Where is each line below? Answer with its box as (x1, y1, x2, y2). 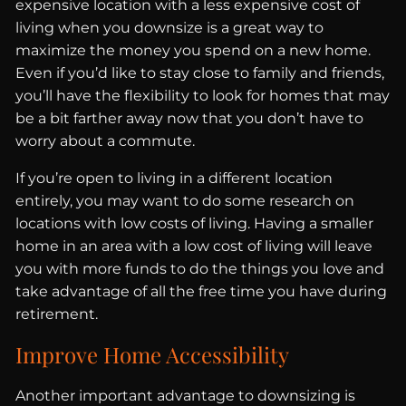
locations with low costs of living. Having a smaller (15, 215, 374, 233)
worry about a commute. (15, 132, 199, 150)
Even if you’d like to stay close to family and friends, (15, 64, 385, 82)
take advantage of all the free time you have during (15, 283, 388, 301)
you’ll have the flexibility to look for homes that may (15, 87, 391, 105)
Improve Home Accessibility (15, 340, 295, 370)
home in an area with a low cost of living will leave (15, 237, 373, 256)
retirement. (15, 305, 102, 324)
